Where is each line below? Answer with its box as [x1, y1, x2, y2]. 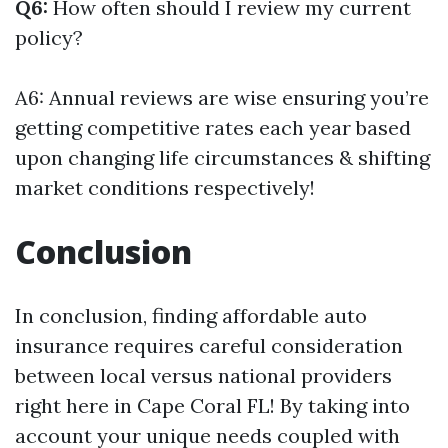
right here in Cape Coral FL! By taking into [15, 393, 410, 418]
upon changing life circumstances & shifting [15, 145, 430, 170]
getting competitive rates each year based [15, 115, 411, 140]
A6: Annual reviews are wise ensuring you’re [15, 85, 429, 110]
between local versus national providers [15, 363, 392, 388]
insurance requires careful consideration [15, 333, 403, 358]
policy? [15, 25, 83, 50]
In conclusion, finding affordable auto [15, 303, 367, 328]
